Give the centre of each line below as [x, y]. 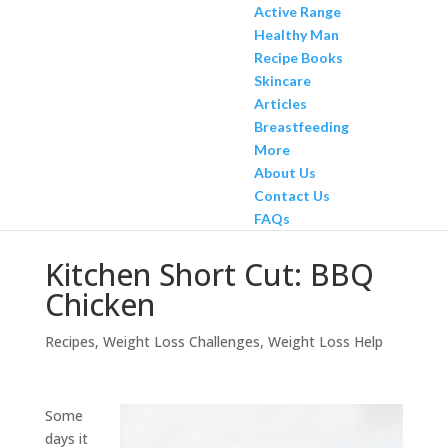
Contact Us [291, 195]
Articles [280, 103]
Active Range [297, 11]
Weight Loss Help [325, 341]
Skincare [282, 80]
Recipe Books [298, 57]
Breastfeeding [301, 126]
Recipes [69, 341]
